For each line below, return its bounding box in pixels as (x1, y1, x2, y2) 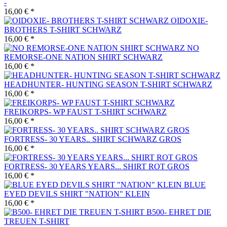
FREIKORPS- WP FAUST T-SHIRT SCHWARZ (4, 107, 167, 116)
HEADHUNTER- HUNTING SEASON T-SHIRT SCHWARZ (4, 80, 212, 89)
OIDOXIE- (171, 16, 208, 25)
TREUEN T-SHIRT (4, 216, 69, 225)
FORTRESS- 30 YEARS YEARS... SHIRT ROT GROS (4, 162, 190, 171)
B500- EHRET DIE (146, 207, 211, 216)
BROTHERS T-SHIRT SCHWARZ (4, 25, 122, 34)
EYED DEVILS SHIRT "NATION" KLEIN (4, 189, 150, 198)
